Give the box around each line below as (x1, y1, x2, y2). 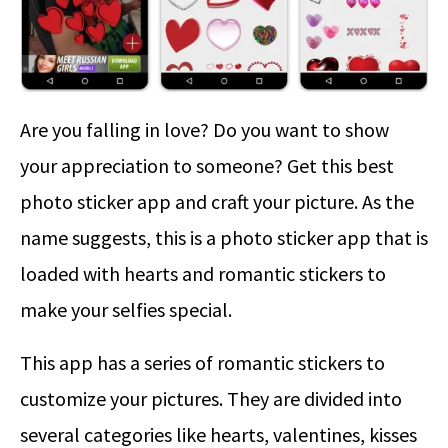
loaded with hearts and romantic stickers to (20, 261, 386, 287)
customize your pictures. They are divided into (20, 386, 402, 412)
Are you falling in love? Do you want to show (20, 117, 389, 143)
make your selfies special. (20, 297, 232, 323)
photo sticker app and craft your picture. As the (20, 189, 414, 215)
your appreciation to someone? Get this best (20, 153, 394, 179)
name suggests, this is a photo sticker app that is (20, 225, 428, 251)
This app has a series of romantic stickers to (20, 350, 385, 376)
